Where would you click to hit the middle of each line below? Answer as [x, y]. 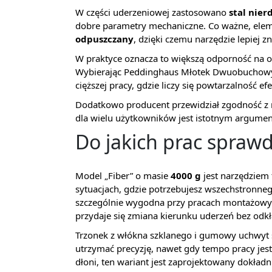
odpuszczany [104, 39]
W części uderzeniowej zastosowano [152, 12]
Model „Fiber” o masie [123, 175]
